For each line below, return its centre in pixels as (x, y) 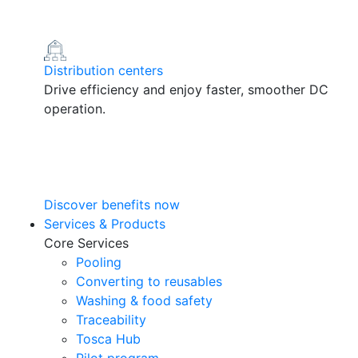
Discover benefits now (112, 205)
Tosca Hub (108, 339)
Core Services (86, 243)
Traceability (111, 320)
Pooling (99, 263)
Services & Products (105, 224)
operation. (75, 109)
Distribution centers (103, 71)
